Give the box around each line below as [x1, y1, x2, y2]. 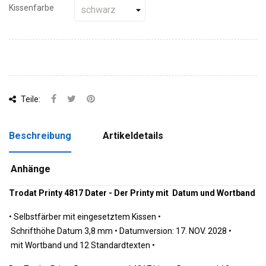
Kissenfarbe [9, 3, 54, 12]
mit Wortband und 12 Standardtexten [9, 240, 152, 250]
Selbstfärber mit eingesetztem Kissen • [14, 212, 161, 221]
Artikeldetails [103, 130, 164, 141]
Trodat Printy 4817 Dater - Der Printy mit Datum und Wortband [9, 188, 257, 198]
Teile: [19, 94, 40, 104]
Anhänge [11, 163, 51, 175]
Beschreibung [9, 130, 71, 141]
